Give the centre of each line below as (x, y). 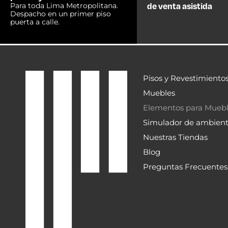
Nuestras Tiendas (175, 137)
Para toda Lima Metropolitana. (64, 6)
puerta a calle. (35, 22)
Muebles (159, 93)
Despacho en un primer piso (61, 14)
